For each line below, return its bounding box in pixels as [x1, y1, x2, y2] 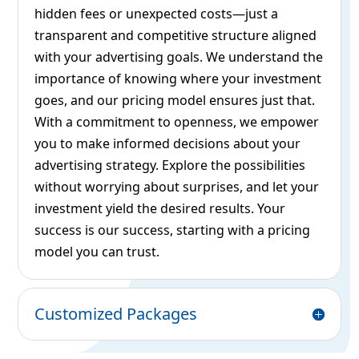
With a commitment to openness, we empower [34, 113, 320, 131]
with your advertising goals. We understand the [34, 48, 324, 67]
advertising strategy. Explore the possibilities [34, 156, 306, 175]
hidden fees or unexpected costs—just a [34, 5, 279, 23]
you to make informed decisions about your [34, 135, 301, 153]
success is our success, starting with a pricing [34, 221, 311, 240]
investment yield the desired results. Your [34, 200, 286, 218]
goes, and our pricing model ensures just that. [34, 91, 316, 110]
